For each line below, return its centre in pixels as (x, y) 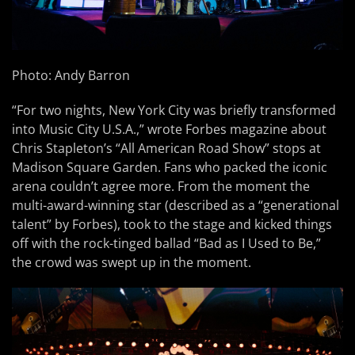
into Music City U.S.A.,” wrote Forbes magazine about (169, 129)
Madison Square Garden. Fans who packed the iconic (170, 167)
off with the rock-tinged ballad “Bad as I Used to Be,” (166, 243)
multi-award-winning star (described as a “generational (176, 205)
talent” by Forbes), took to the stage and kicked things (172, 224)
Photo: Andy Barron (71, 75)
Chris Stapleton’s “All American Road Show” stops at (166, 148)
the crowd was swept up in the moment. (132, 262)
